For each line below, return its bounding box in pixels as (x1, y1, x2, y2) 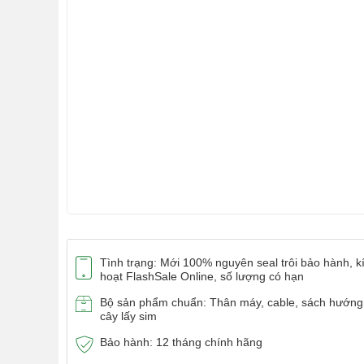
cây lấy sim (100, 310, 157, 323)
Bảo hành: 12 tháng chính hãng (100, 336, 262, 349)
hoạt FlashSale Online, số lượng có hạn (100, 270, 304, 283)
